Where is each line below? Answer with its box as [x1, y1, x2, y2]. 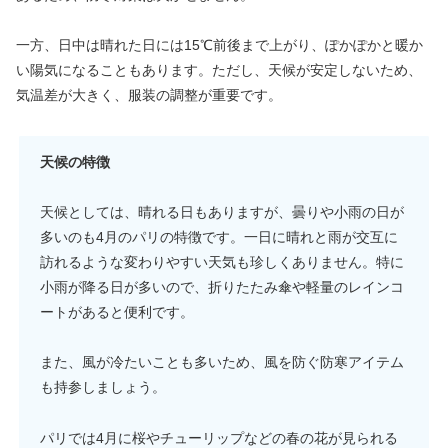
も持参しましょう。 [40, 379, 166, 396]
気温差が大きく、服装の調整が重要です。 [16, 86, 282, 103]
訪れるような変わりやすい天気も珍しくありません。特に [40, 254, 404, 271]
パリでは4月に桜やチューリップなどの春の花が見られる [40, 429, 398, 446]
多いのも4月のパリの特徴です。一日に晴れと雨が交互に [40, 229, 398, 246]
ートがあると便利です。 [40, 304, 194, 321]
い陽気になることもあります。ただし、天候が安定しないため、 [16, 61, 422, 78]
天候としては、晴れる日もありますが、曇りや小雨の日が [40, 204, 404, 221]
